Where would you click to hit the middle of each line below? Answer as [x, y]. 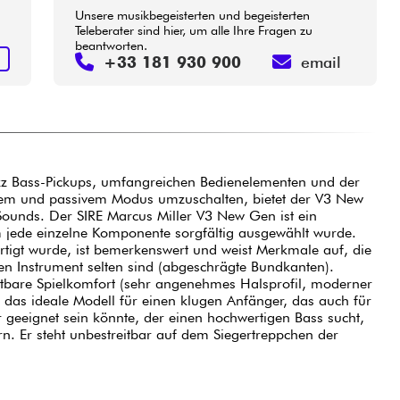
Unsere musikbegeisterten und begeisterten [193, 14]
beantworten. [112, 45]
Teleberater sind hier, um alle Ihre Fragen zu [194, 29]
